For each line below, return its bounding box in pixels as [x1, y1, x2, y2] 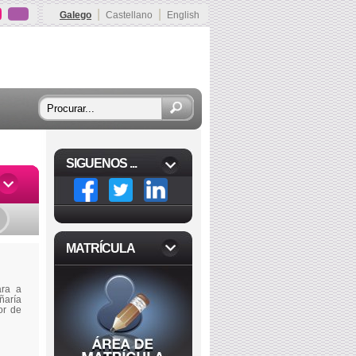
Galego [60, 10, 91, 21]
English [167, 10, 199, 21]
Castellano [106, 10, 153, 21]
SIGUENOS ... [66, 157, 137, 170]
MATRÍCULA [66, 242, 135, 255]
